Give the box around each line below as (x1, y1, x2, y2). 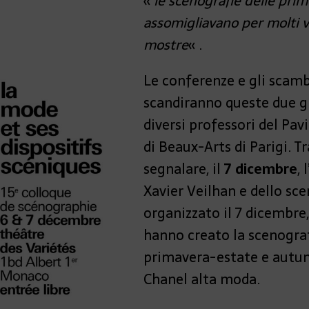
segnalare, (143, 158, 210, 180)
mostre (143, 34, 189, 56)
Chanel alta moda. (143, 268, 261, 290)
